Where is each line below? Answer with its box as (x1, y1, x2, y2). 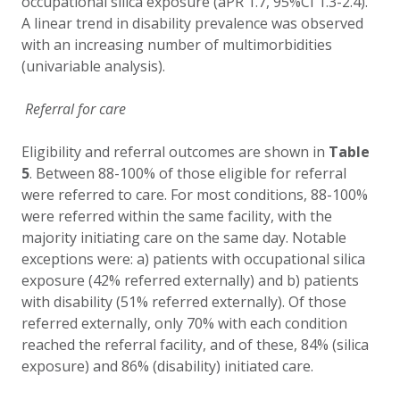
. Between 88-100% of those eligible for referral (29, 163, 346, 183)
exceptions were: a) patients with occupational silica (21, 249, 365, 269)
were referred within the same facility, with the (21, 206, 332, 226)
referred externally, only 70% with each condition (21, 313, 347, 333)
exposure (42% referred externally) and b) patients (21, 271, 359, 290)
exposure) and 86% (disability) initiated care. (21, 356, 313, 376)
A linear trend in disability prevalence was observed (21, 13, 363, 33)
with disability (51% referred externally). (21, 292, 285, 312)
